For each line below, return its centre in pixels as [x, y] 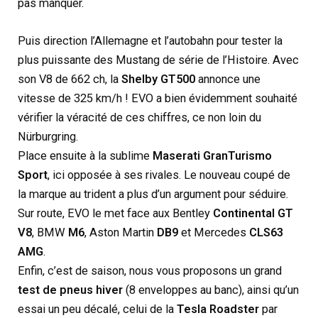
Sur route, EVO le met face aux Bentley [116, 213]
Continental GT [253, 213]
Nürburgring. [48, 136]
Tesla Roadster [218, 309]
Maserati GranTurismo [213, 155]
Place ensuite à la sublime [86, 155]
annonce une [228, 79]
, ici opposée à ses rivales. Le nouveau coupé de [169, 175]
